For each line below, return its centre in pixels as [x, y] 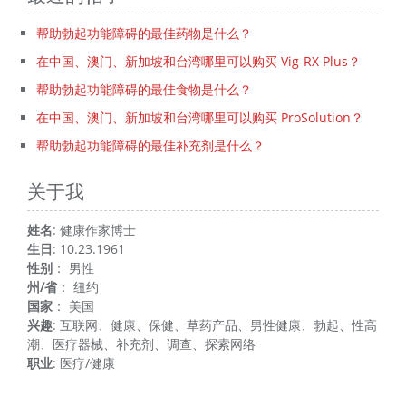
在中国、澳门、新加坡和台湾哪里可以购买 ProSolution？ [200, 118]
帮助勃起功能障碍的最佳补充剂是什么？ [150, 146]
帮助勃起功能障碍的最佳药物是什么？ [144, 34]
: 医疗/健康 [84, 363]
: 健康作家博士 [94, 230]
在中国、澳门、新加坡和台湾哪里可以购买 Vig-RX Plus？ [198, 62]
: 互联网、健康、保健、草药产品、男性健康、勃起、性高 [215, 325]
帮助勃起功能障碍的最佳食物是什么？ [144, 90]
